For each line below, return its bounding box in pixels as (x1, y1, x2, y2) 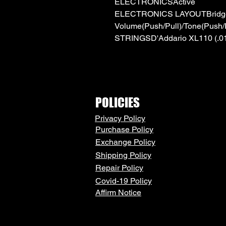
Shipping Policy (95, 150, 151, 160)
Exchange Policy (95, 137, 155, 147)
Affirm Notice (95, 187, 141, 197)
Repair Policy (95, 162, 143, 173)
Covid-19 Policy (95, 176, 152, 186)
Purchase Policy (95, 124, 153, 134)
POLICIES (95, 94, 140, 110)
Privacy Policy (95, 113, 145, 123)
